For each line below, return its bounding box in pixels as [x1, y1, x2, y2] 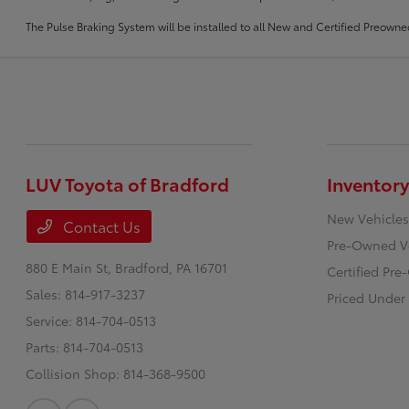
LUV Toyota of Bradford [26, 171, 230, 197]
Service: [26, 311, 77, 330]
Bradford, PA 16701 [115, 258, 228, 278]
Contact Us [59, 215, 142, 237]
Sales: [26, 285, 66, 304]
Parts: [26, 338, 64, 357]
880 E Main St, [26, 258, 116, 278]
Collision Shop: [26, 364, 124, 383]
